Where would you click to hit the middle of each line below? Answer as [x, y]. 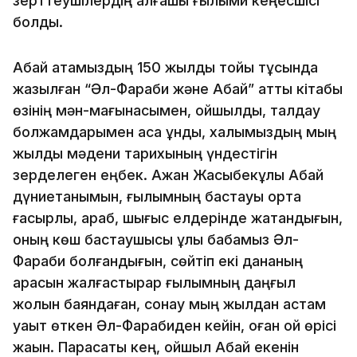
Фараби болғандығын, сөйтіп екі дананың [158, 261]
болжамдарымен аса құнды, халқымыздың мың [175, 131]
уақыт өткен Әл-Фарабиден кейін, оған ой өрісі [175, 325]
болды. [38, 22]
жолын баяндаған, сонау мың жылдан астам [169, 304]
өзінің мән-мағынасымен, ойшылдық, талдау [167, 110]
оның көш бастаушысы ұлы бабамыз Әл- [156, 239]
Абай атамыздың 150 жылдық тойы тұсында [165, 67]
